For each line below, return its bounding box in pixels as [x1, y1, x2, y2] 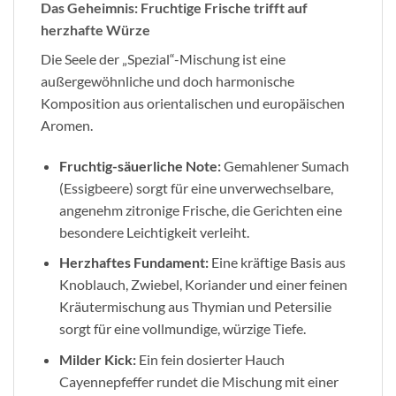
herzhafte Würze [41, 21, 150, 39]
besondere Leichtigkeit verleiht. [58, 223, 249, 240]
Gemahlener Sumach [220, 156, 349, 174]
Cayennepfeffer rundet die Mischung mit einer [58, 373, 339, 391]
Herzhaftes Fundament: [58, 254, 209, 271]
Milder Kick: [58, 351, 136, 369]
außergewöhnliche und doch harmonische [41, 72, 294, 90]
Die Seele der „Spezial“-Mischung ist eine [41, 50, 286, 68]
